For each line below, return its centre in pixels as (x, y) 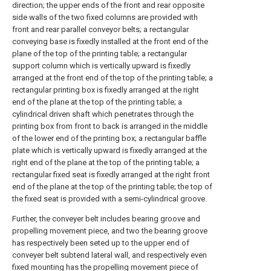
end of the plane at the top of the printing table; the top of (112, 187)
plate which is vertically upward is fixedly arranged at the (109, 150)
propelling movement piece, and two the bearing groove (110, 231)
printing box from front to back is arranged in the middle (110, 126)
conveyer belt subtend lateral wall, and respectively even (109, 255)
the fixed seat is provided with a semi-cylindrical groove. (109, 199)
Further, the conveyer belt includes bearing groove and (106, 219)
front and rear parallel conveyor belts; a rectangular (100, 29)
